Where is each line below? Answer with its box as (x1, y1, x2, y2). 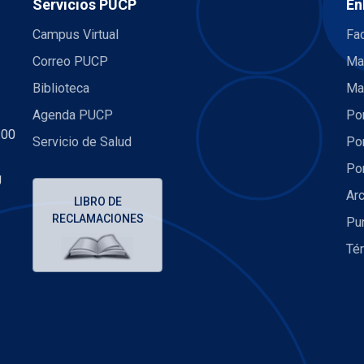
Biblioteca (32, 80, 89, 97)
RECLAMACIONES (51, 211, 144, 225)
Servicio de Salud (32, 134, 132, 150)
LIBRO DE (73, 194, 122, 208)
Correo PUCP (32, 54, 108, 70)
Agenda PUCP (32, 107, 113, 123)
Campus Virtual (32, 27, 119, 43)
